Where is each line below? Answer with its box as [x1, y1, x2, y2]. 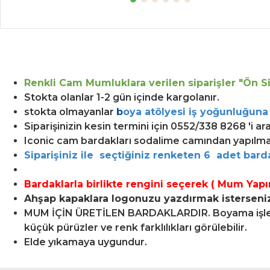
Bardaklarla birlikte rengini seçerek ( [24, 178, 218, 190]
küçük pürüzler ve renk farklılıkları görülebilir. [24, 222, 247, 234]
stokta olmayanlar [24, 106, 116, 118]
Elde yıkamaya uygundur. [24, 236, 147, 248]
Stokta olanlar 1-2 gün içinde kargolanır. [24, 92, 227, 104]
